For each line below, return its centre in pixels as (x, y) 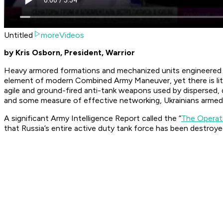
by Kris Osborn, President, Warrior (69, 53)
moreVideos (62, 35)
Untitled (18, 35)
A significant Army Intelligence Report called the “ (93, 118)
